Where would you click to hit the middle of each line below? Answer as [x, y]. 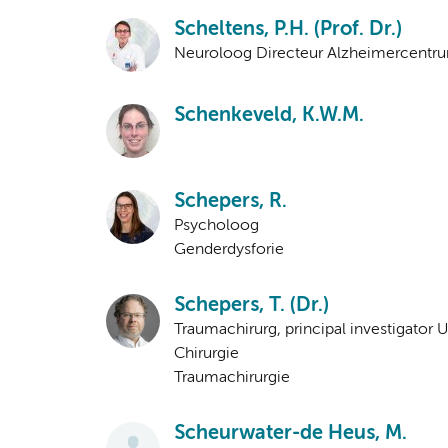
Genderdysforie [229, 250]
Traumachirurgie [232, 378]
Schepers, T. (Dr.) [251, 306]
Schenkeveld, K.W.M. [269, 116]
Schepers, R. [230, 202]
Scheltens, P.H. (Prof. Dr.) [288, 30]
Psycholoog [216, 226]
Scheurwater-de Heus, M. [290, 434]
